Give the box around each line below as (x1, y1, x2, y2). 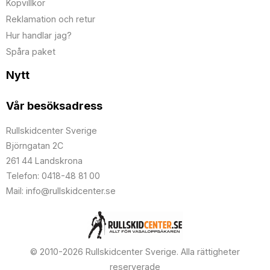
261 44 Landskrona (6, 155, 83, 166)
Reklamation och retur (6, 14, 95, 25)
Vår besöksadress (6, 99, 102, 113)
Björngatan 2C (6, 140, 63, 151)
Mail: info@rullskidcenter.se (6, 186, 116, 196)
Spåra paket (6, 46, 55, 57)
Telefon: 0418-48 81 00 (6, 171, 100, 181)
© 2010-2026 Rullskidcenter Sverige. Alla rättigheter (30, 246, 240, 257)
